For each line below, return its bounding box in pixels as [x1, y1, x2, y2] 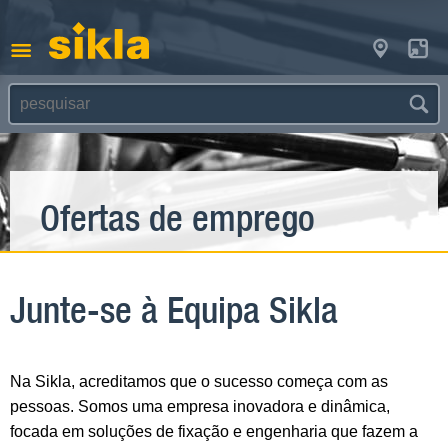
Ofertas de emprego [40, 197, 315, 240]
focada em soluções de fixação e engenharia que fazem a [10, 422, 418, 440]
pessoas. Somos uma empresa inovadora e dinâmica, [10, 397, 390, 415]
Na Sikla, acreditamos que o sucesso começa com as [10, 372, 388, 390]
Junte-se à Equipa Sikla [10, 289, 338, 332]
